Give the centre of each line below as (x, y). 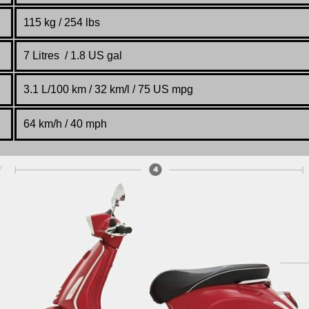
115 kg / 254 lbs (62, 23)
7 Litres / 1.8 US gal (73, 56)
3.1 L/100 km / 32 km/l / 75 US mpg (108, 90)
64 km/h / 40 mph (65, 124)
